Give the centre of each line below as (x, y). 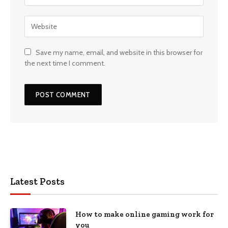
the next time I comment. (65, 63)
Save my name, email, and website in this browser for (119, 52)
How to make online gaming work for (145, 214)
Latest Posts (37, 181)
